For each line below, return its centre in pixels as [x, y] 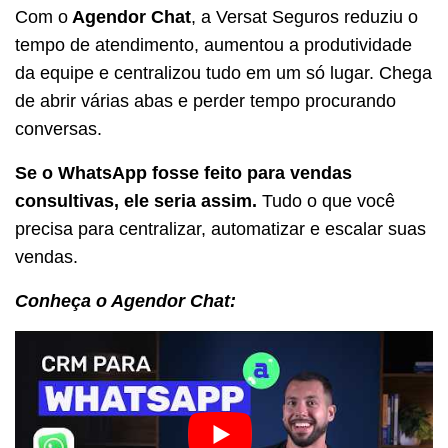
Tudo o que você [328, 200]
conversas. [58, 128]
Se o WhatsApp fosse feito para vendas [183, 172]
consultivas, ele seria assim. [138, 200]
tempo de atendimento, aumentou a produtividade [213, 44]
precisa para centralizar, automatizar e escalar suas [220, 228]
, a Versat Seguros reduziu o [304, 16]
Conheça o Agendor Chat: [125, 300]
